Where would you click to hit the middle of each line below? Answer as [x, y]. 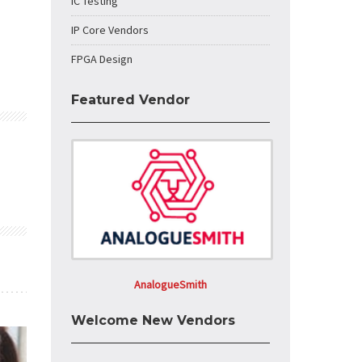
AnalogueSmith [170, 284]
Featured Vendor [130, 100]
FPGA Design [102, 59]
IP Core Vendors [110, 30]
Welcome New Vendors [153, 320]
